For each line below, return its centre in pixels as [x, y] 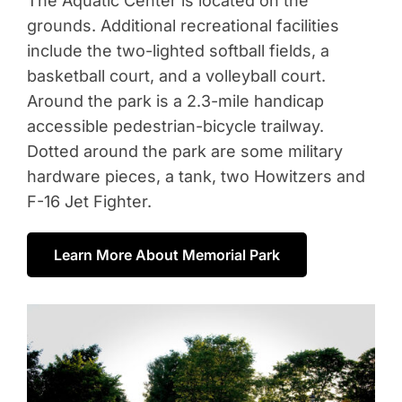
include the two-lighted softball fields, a [178, 51]
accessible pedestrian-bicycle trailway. [175, 127]
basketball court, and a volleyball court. [178, 76]
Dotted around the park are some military [184, 152]
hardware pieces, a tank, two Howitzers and [196, 177]
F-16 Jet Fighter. [89, 202]
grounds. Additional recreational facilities [183, 26]
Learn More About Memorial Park [166, 255]
